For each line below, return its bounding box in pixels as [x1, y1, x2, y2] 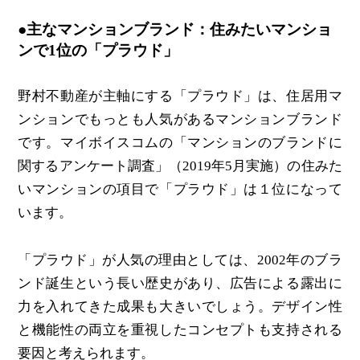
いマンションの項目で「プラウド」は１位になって [18, 182, 342, 198]
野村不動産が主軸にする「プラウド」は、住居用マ [18, 88, 342, 104]
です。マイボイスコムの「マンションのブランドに [18, 135, 342, 151]
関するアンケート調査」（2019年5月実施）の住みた [18, 158, 342, 174]
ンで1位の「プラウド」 [18, 41, 179, 59]
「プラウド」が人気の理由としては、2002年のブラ [18, 252, 342, 268]
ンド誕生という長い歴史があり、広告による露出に [18, 275, 342, 291]
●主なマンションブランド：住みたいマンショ [18, 20, 333, 38]
